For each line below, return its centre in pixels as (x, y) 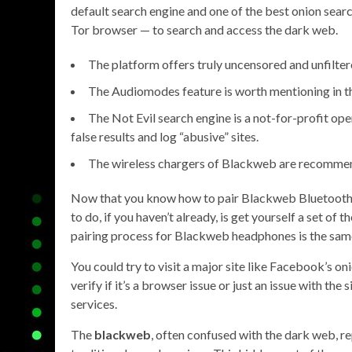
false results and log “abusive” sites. (165, 136)
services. (94, 304)
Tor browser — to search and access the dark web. (204, 29)
